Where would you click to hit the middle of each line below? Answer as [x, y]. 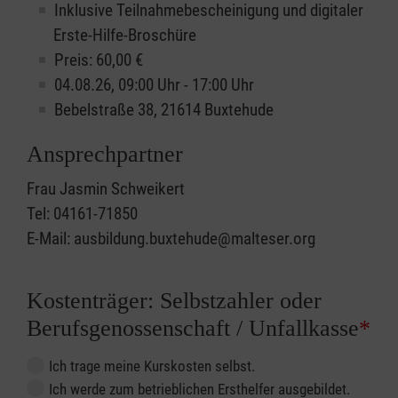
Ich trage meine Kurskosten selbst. [152, 366]
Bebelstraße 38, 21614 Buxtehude [164, 110]
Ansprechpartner [105, 155]
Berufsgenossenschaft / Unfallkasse [193, 329]
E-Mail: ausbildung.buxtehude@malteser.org [171, 239]
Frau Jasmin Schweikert [106, 189]
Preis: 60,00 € [99, 60]
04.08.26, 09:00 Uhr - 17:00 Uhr [154, 85]
